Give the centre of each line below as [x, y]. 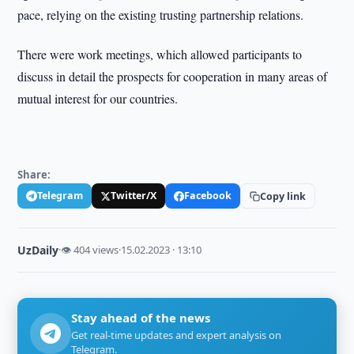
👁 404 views [90, 250]
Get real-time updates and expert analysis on [177, 335]
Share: [34, 175]
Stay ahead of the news [141, 318]
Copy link [283, 196]
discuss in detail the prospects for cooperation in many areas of [173, 76]
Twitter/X [134, 196]
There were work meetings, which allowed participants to [160, 54]
